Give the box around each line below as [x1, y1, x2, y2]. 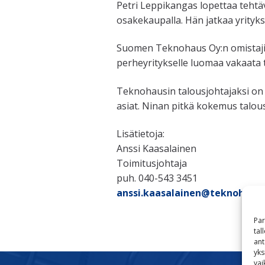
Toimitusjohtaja [117, 156, 187, 170]
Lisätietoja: [117, 127, 164, 140]
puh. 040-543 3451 [117, 171, 198, 185]
